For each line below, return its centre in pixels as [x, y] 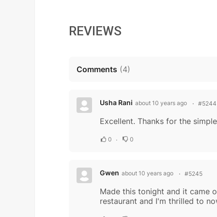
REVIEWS [95, 31]
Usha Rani [116, 103]
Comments [97, 70]
